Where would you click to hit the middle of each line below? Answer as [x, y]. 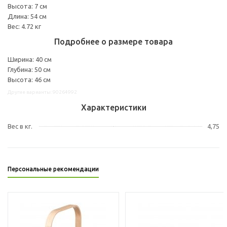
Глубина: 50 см [29, 69]
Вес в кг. [20, 126]
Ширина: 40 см [30, 59]
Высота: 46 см [29, 79]
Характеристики [113, 107]
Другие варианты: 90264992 [42, 92]
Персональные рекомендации [53, 169]
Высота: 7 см [27, 6]
